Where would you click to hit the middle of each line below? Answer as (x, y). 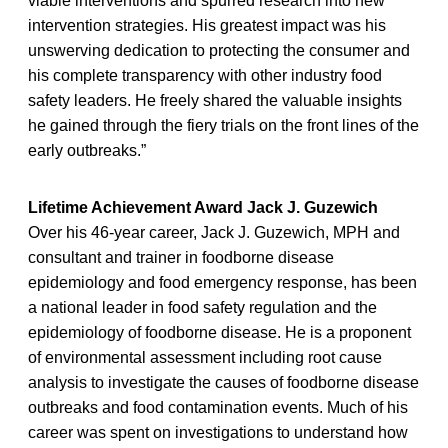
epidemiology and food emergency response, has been (222, 282)
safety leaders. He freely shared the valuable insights (215, 100)
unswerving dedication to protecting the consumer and (219, 50)
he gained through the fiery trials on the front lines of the (223, 125)
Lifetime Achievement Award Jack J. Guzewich (203, 207)
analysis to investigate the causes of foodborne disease (223, 382)
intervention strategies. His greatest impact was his (207, 25)
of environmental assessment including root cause (205, 357)
